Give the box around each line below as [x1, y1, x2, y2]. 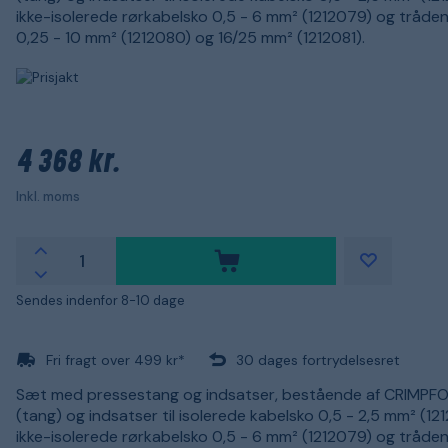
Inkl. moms [16, 187, 80, 205]
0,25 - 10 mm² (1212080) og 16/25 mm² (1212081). [16, 27, 365, 48]
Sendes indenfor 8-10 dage [16, 291, 185, 309]
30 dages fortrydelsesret [236, 350, 400, 369]
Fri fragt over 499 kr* [46, 350, 185, 369]
